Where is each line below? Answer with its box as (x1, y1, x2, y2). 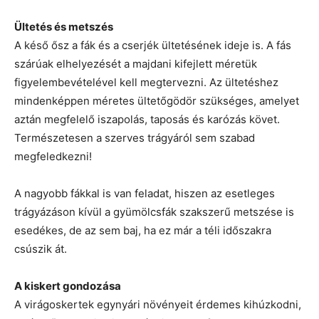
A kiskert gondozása (14, 279, 121, 293)
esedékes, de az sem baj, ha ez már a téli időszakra (14, 224, 271, 238)
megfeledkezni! (14, 150, 92, 164)
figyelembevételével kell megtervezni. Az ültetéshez (14, 75, 278, 90)
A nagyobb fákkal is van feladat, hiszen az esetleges (14, 187, 275, 201)
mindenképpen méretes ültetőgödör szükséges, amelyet (14, 94, 299, 108)
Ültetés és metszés (14, 20, 113, 34)
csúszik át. (14, 242, 67, 256)
